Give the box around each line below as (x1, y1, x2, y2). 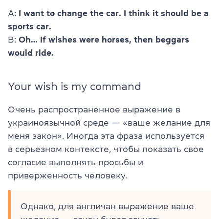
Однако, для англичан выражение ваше (21, 201, 194, 211)
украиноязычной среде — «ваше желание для (8, 118, 210, 127)
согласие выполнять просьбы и (8, 157, 143, 167)
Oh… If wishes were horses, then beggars (19, 35, 189, 44)
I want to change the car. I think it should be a (19, 8, 209, 18)
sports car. (8, 22, 51, 31)
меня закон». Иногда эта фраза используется (8, 131, 204, 140)
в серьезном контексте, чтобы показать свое (8, 144, 204, 153)
